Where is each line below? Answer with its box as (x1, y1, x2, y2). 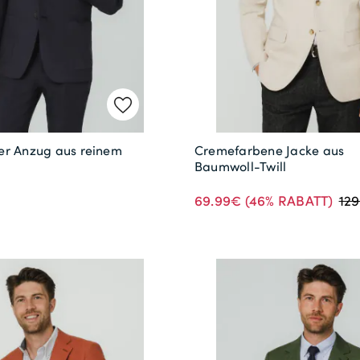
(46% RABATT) (241, 190, 333, 210)
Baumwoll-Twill (194, 157, 287, 175)
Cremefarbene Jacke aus (194, 141, 345, 159)
